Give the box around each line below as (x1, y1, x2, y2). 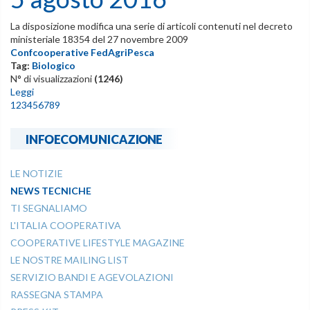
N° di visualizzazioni (10, 72, 94, 84)
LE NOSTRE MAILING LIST (10, 254, 129, 266)
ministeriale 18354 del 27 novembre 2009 (10, 33, 188, 45)
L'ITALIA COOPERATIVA (10, 219, 121, 232)
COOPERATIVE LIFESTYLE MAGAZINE (10, 237, 185, 249)
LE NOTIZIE (10, 167, 63, 180)
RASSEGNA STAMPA (10, 289, 103, 301)
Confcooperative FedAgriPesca (10, 46, 154, 58)
